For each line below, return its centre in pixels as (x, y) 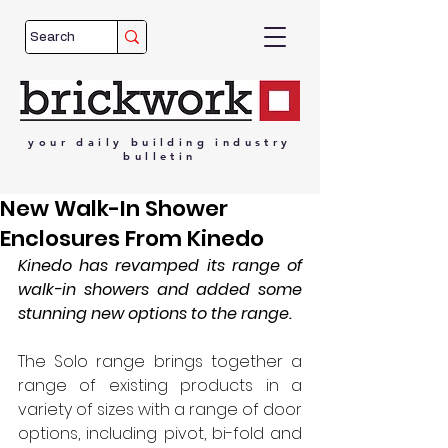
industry (253, 142)
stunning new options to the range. (157, 313)
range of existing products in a (160, 385)
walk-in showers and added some (160, 289)
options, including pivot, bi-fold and (160, 433)
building (169, 142)
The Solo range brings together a (160, 361)
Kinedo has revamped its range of (160, 265)
